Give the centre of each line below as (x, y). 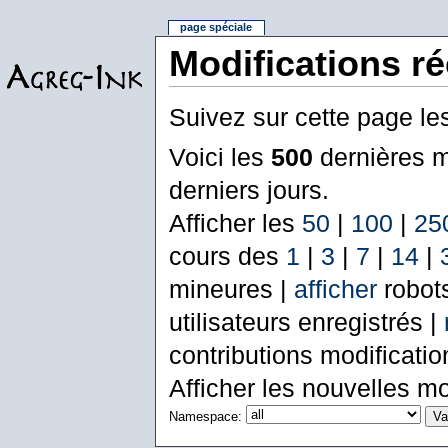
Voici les (219, 156)
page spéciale (216, 27)
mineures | (231, 288)
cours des (227, 255)
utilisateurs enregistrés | (306, 321)
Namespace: (205, 416)
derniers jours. (248, 189)
